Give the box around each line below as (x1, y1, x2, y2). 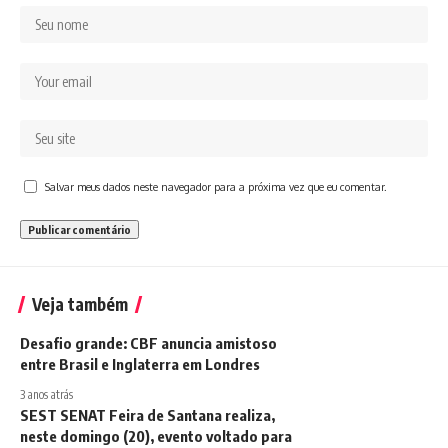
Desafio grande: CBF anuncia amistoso (20, 334, 277, 352)
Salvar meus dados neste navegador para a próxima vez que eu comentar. (45, 180, 387, 193)
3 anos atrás (20, 387, 73, 402)
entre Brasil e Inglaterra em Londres (20, 355, 260, 373)
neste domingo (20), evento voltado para (20, 427, 292, 445)
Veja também (32, 293, 128, 315)
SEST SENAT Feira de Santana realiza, (20, 406, 275, 424)
